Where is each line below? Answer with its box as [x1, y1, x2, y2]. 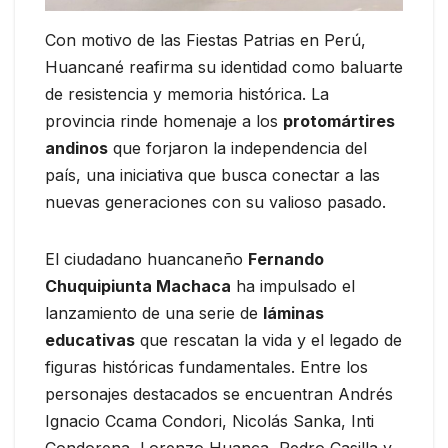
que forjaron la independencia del [108, 138, 367, 159]
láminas [263, 303, 324, 324]
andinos [45, 138, 108, 159]
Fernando [248, 249, 324, 270]
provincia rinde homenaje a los [45, 111, 283, 132]
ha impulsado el [231, 276, 355, 297]
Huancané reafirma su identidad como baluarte [45, 57, 403, 78]
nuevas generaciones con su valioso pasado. [45, 192, 386, 213]
